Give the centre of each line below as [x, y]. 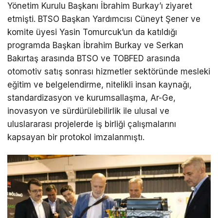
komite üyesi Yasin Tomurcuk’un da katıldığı [92, 32]
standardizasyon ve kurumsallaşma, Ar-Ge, [91, 98]
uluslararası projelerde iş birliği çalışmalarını [92, 124]
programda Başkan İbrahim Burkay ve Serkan [95, 45]
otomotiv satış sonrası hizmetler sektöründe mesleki [109, 72]
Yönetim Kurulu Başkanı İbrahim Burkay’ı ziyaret [100, 6]
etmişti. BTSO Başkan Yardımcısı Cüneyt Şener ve [104, 19]
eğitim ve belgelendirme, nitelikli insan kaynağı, [100, 85]
